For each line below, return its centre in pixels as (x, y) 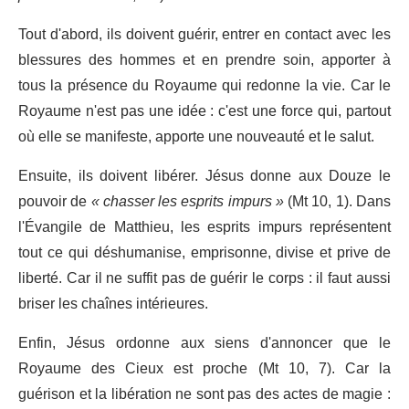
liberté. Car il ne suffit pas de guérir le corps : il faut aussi (204, 278)
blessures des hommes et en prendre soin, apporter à (204, 60)
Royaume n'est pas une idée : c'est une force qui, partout (204, 111)
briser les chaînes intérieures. (113, 304)
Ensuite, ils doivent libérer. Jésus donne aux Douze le (204, 176)
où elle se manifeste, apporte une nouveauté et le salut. (196, 136)
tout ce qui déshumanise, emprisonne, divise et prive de (204, 252)
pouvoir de (55, 201)
